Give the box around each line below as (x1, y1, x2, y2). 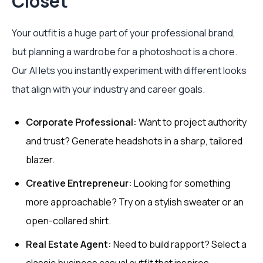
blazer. (26, 153, 55, 167)
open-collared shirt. (26, 214, 111, 228)
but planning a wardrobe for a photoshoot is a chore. (12, 45, 237, 59)
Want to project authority (137, 116, 247, 129)
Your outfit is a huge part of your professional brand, (12, 26, 235, 40)
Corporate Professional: (26, 116, 137, 129)
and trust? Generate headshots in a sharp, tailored (26, 134, 242, 148)
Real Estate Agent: (26, 238, 112, 251)
